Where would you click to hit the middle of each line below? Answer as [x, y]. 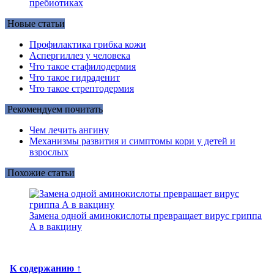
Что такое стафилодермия [83, 66]
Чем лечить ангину [69, 130]
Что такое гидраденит [75, 77]
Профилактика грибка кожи [88, 44]
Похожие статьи [40, 172]
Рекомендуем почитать [54, 109]
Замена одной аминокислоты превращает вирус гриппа [146, 215]
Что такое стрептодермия [82, 88]
